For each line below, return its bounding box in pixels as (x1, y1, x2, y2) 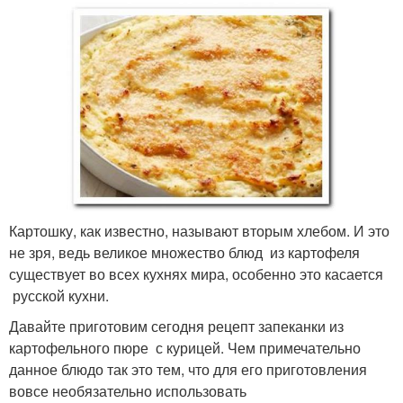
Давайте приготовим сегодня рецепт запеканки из (9, 315, 344, 336)
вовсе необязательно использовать (9, 380, 246, 401)
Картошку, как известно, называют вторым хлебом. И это (9, 219, 390, 241)
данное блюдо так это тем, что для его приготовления (9, 358, 367, 380)
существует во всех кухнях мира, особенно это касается (9, 263, 383, 284)
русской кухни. (9, 284, 109, 306)
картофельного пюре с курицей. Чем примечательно (9, 336, 361, 358)
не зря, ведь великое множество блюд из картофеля (9, 241, 360, 263)
